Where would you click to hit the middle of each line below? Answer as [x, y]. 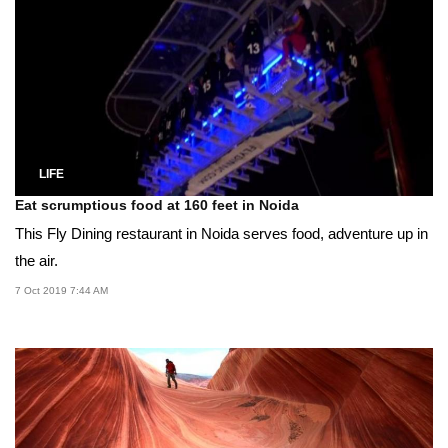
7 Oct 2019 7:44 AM [61, 291]
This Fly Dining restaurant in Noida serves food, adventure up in [221, 234]
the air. [36, 261]
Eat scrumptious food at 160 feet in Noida [157, 205]
